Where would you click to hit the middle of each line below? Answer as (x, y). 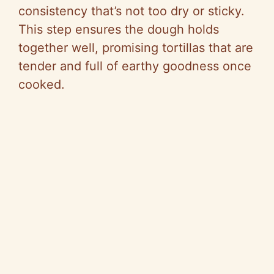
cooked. (42, 85)
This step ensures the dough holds (119, 30)
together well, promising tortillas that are (136, 48)
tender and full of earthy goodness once (135, 66)
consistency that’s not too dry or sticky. (131, 11)
